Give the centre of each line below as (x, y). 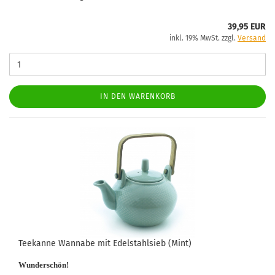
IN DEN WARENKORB (137, 96)
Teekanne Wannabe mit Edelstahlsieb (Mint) (105, 243)
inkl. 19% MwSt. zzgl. (203, 38)
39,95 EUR (247, 27)
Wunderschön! (44, 265)
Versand (252, 38)
